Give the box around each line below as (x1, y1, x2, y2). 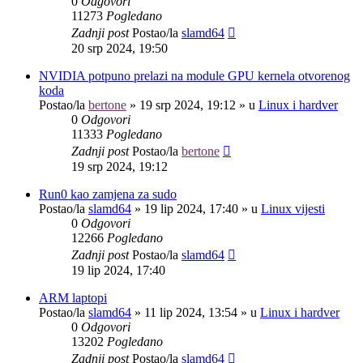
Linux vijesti (261, 201, 325, 216)
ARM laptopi (39, 290, 107, 305)
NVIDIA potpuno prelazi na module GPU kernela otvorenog (39, 68, 350, 83)
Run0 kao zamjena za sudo (39, 186, 177, 201)
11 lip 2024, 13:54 (144, 305, 237, 319)
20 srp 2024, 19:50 (71, 41, 168, 55)
